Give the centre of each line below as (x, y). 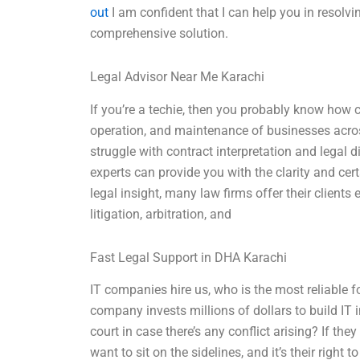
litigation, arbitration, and (161, 214)
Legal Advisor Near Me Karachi (178, 76)
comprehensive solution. (160, 33)
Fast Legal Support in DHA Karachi (189, 257)
